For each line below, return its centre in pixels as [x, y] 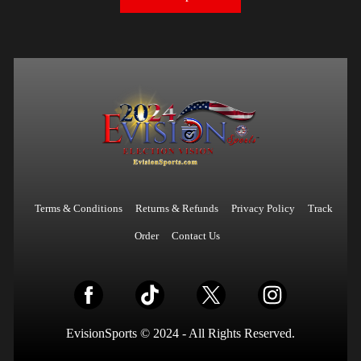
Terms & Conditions [79, 208]
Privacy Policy [263, 208]
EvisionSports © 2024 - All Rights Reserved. [180, 333]
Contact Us [196, 235]
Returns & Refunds [177, 208]
